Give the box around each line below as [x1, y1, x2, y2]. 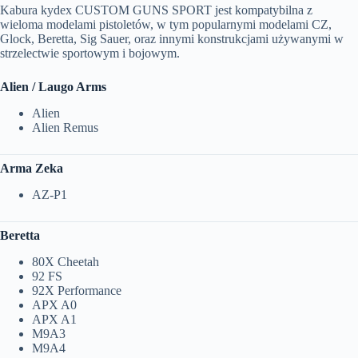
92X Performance [32, 283, 121, 297]
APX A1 [32, 312, 77, 326]
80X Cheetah [32, 254, 99, 268]
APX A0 [32, 297, 77, 312]
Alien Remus [32, 120, 98, 134]
